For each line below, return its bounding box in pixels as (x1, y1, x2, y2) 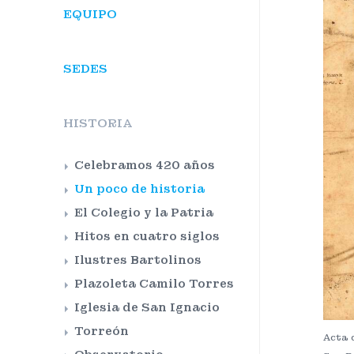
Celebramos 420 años (74, 158, 215, 172)
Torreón (74, 324, 129, 338)
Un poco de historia (74, 182, 205, 196)
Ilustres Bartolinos (74, 253, 201, 267)
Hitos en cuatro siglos (74, 229, 220, 243)
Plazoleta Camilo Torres (74, 277, 234, 291)
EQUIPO (63, 7, 117, 21)
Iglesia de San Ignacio (74, 300, 220, 314)
